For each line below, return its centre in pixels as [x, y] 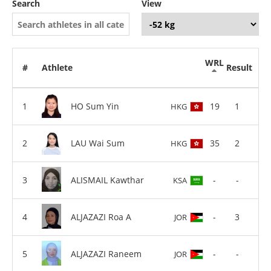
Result [239, 67]
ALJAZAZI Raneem [106, 253]
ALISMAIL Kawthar [107, 180]
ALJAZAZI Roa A [101, 217]
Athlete [57, 67]
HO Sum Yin [95, 106]
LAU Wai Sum [98, 143]
